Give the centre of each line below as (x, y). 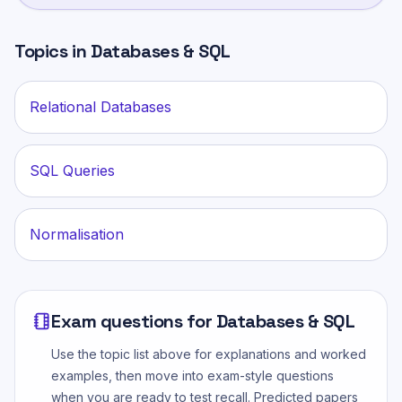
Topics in (52, 51)
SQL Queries (72, 171)
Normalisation (77, 235)
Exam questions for (134, 322)
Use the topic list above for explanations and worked (209, 354)
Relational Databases (100, 107)
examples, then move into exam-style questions (192, 376)
